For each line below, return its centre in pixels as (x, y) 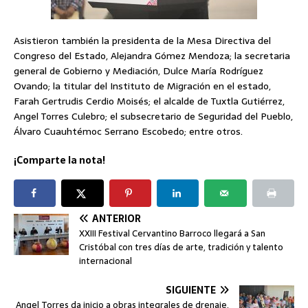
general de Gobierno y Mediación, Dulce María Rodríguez (139, 71)
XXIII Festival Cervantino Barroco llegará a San (172, 234)
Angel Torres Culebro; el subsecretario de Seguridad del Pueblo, (153, 117)
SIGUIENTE (191, 290)
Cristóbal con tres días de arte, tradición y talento (181, 247)
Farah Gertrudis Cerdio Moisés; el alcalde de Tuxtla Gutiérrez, (149, 101)
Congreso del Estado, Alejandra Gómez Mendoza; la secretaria (152, 56)
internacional (106, 261)
